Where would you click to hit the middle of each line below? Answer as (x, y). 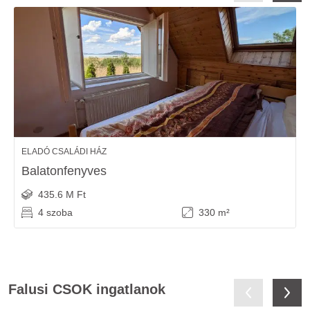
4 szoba (55, 212)
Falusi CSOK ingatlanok (87, 289)
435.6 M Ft (62, 194)
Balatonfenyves (64, 171)
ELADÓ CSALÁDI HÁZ (64, 152)
